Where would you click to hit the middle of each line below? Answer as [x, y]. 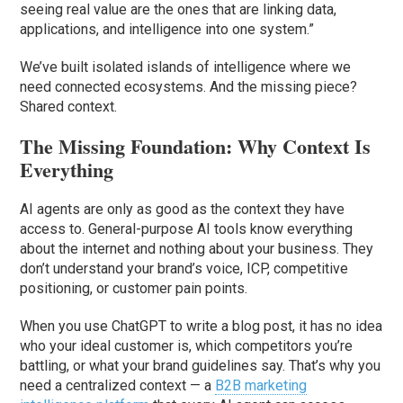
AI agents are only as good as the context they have [183, 210]
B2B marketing [261, 386]
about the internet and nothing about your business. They [197, 249]
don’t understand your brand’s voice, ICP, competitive [184, 269]
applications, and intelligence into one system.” [167, 30]
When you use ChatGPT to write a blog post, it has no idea [201, 327]
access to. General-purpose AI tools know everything [187, 229]
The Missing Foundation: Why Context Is [196, 147]
